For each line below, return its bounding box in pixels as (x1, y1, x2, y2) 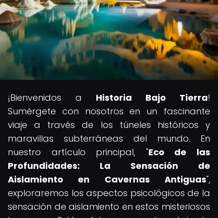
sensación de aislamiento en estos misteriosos (8, 200, 210, 213)
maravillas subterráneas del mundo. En (8, 132, 210, 145)
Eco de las (148, 146, 211, 158)
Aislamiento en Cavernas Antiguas (8, 173, 206, 185)
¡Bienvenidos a (8, 91, 96, 104)
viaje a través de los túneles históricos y (8, 119, 210, 131)
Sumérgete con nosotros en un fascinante (8, 105, 210, 117)
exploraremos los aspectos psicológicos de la (8, 187, 210, 199)
